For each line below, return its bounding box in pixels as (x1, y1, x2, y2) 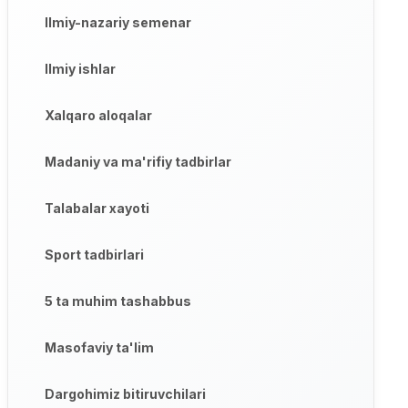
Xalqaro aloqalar (44, 107, 152, 124)
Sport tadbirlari (44, 247, 144, 263)
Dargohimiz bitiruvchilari (44, 386, 206, 403)
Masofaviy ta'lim (44, 340, 154, 356)
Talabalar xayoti (44, 200, 149, 217)
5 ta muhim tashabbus (44, 293, 191, 310)
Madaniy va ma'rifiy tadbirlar (44, 154, 231, 170)
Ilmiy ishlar (44, 61, 116, 77)
